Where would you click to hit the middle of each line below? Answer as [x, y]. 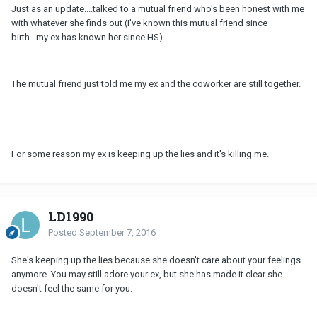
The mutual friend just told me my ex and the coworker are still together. [156, 83]
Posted [64, 232]
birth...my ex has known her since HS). [88, 37]
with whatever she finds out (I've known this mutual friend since [139, 23]
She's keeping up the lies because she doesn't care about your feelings [156, 260]
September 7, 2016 [117, 232]
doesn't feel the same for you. [72, 288]
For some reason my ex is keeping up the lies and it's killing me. [140, 154]
